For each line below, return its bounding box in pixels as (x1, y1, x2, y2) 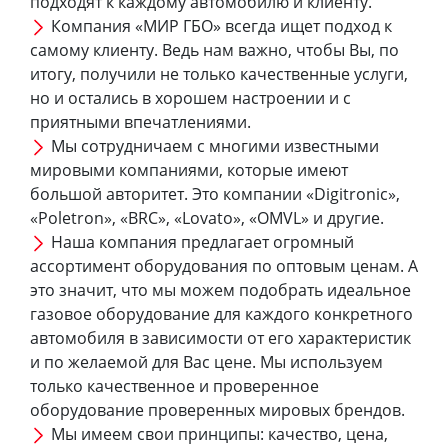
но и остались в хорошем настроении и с (30, 86, 351, 109)
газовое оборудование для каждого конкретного (30, 302, 413, 325)
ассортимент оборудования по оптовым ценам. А (30, 254, 418, 277)
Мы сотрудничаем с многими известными (47, 134, 379, 157)
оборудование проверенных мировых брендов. (30, 398, 405, 421)
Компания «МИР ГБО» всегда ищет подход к (47, 14, 392, 37)
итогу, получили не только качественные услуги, (30, 62, 408, 85)
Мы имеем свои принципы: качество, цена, (47, 422, 388, 445)
